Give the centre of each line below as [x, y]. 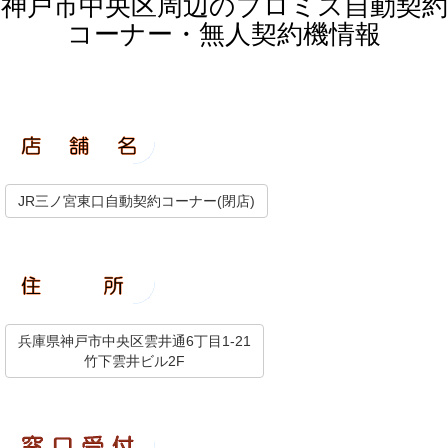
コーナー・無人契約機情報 [224, 33]
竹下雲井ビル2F [134, 360]
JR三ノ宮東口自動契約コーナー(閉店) [136, 200]
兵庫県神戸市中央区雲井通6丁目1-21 [134, 340]
